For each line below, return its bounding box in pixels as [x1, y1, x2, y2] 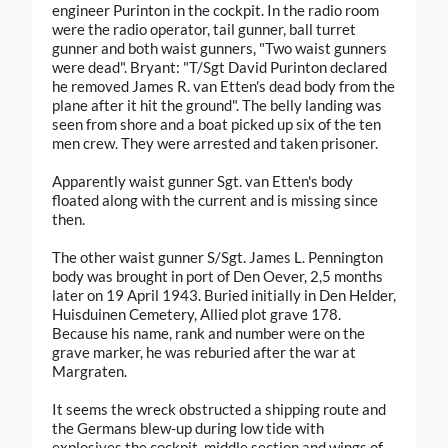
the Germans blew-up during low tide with [52, 419, 324, 438]
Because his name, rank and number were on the [52, 324, 365, 343]
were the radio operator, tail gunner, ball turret [52, 20, 356, 39]
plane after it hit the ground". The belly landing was [52, 96, 382, 115]
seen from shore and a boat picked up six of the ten [52, 115, 381, 134]
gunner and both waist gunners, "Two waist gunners [52, 39, 387, 58]
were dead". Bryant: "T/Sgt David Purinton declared [52, 58, 387, 77]
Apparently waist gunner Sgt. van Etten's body [52, 172, 353, 191]
